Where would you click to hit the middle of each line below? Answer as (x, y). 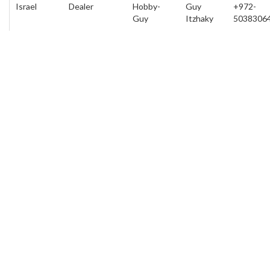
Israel (26, 7)
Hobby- (146, 7)
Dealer (81, 7)
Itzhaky (199, 19)
